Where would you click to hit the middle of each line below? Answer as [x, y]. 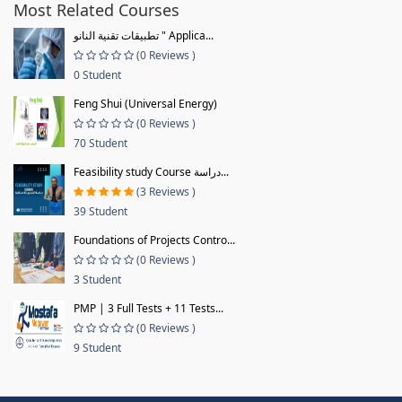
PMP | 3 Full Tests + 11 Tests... [149, 308]
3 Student [97, 279]
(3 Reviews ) [166, 191]
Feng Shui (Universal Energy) [145, 103]
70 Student [100, 143]
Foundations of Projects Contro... [154, 240]
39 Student [100, 211]
